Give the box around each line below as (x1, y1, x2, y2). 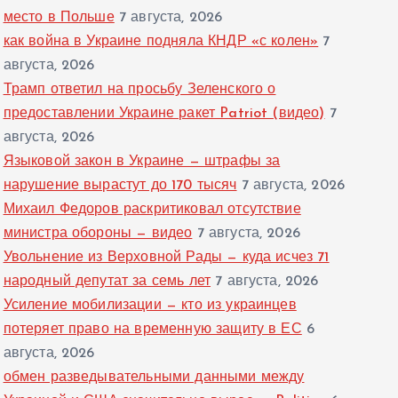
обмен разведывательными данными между (3, 370, 305, 386)
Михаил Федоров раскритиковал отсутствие (3, 203, 301, 218)
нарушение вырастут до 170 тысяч (3, 179, 237, 194)
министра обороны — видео (3, 227, 193, 242)
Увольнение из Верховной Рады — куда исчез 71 (3, 251, 330, 266)
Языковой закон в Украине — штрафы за (3, 155, 281, 170)
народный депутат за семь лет (3, 275, 211, 290)
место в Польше (3, 11, 115, 26)
